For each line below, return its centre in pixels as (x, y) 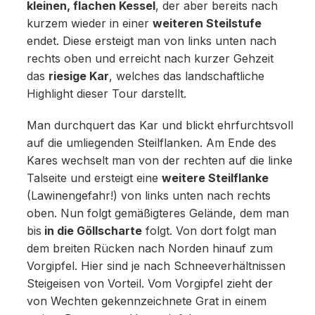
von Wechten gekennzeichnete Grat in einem (146, 302)
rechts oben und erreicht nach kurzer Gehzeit (150, 59)
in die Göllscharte (91, 231)
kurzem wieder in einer (89, 24)
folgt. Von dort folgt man (209, 231)
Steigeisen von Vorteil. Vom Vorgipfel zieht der (149, 284)
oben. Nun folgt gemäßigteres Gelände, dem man (157, 214)
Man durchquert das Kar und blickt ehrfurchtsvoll (160, 126)
